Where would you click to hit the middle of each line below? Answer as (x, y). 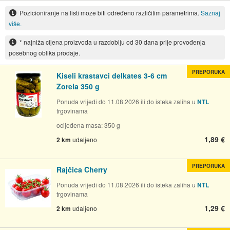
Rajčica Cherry (82, 169)
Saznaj (210, 13)
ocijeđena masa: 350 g (88, 125)
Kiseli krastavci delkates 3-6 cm (112, 75)
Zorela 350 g (78, 86)
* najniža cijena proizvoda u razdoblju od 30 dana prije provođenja (112, 42)
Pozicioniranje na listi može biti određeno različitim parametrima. (110, 13)
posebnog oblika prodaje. (44, 52)
